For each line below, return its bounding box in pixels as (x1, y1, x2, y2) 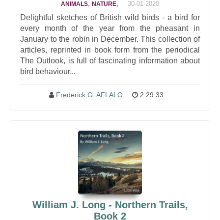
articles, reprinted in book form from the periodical (20, 46, 200, 54)
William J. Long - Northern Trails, (32, 199, 188, 210)
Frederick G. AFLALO (56, 91, 123, 99)
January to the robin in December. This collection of (20, 35, 200, 43)
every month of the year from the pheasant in (20, 24, 200, 32)
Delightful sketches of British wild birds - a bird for (20, 13, 200, 22)
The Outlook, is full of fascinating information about (20, 56, 200, 65)
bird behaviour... (20, 67, 76, 76)
